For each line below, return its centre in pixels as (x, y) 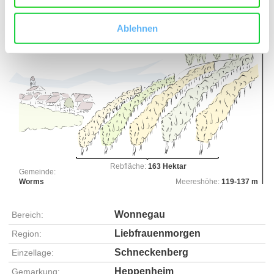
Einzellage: (33, 253)
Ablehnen (137, 28)
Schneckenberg (151, 253)
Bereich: (28, 215)
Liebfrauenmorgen (157, 234)
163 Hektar (167, 167)
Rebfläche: (129, 167)
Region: (27, 234)
